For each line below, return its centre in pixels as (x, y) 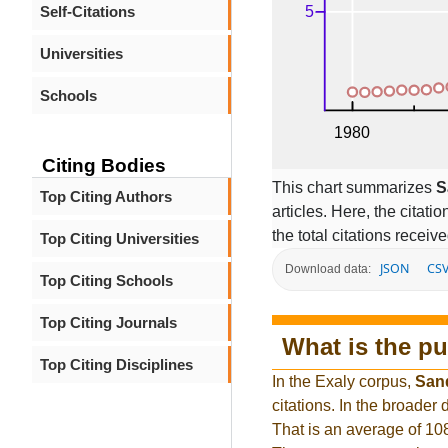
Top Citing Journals (108, 322)
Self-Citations (87, 11)
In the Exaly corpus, (343, 382)
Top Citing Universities (119, 238)
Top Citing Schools (106, 280)
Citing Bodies (104, 165)
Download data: (328, 269)
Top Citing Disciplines (116, 364)
